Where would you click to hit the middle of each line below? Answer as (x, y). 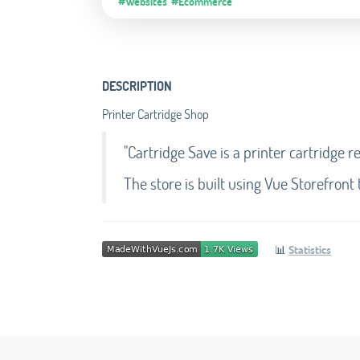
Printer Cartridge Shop (155, 114)
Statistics (310, 250)
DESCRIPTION (137, 86)
